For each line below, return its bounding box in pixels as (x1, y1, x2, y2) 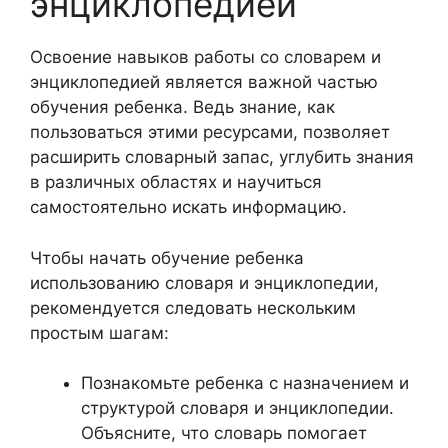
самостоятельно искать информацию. (30, 197, 347, 217)
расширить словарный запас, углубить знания (30, 147, 414, 167)
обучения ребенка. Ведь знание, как (30, 97, 335, 117)
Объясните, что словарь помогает (81, 423, 367, 443)
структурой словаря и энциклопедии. (81, 398, 394, 418)
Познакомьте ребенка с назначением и (81, 373, 409, 393)
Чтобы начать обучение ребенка (30, 247, 304, 268)
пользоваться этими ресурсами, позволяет (30, 122, 390, 142)
